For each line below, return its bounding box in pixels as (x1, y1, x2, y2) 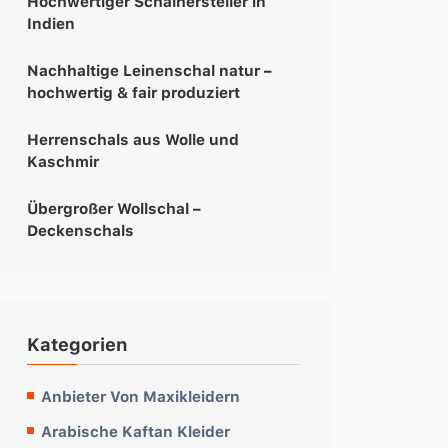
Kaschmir (27, 150, 99, 172)
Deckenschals (27, 219, 134, 241)
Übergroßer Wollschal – (27, 197, 201, 219)
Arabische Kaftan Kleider (41, 420, 230, 442)
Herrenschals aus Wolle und (27, 128, 239, 150)
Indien (27, 12, 75, 34)
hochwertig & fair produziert (27, 81, 240, 103)
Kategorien (27, 331, 128, 356)
